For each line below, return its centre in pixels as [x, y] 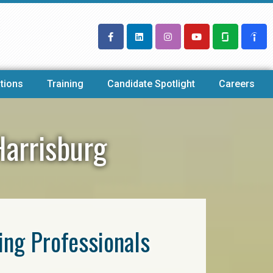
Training [65, 84]
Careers [237, 84]
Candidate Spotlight [151, 84]
